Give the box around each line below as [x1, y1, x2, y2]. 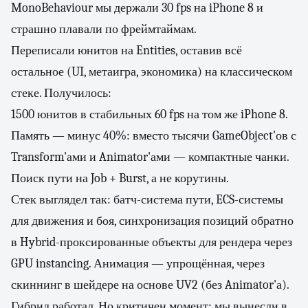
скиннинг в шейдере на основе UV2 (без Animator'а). [11, 278, 289, 292]
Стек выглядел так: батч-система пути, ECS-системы [11, 192, 283, 207]
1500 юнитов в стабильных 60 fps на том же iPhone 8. [11, 107, 288, 122]
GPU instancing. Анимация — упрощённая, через [11, 256, 265, 271]
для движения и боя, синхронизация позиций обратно [11, 214, 294, 228]
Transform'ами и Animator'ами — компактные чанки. [11, 150, 289, 164]
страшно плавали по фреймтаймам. [11, 22, 197, 36]
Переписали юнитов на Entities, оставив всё [11, 43, 242, 58]
